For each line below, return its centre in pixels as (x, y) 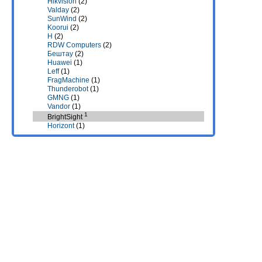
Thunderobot (68, 89)
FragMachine (68, 80)
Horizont (61, 126)
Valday (58, 10)
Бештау (60, 54)
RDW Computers (74, 45)
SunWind (62, 19)
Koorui (58, 27)
